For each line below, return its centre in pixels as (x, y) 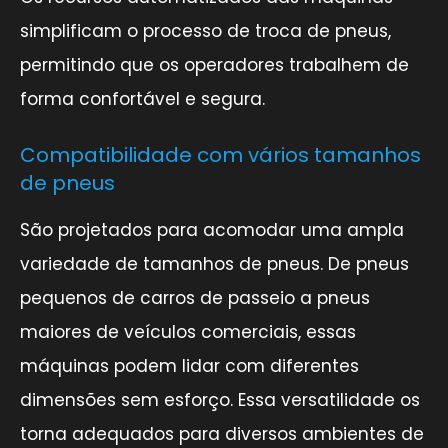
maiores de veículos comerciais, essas (188, 331)
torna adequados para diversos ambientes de (222, 433)
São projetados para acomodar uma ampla (212, 229)
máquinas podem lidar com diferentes (189, 365)
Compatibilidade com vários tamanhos (220, 154)
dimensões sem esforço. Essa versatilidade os (220, 399)
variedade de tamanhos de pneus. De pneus (214, 263)
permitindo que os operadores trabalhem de (214, 64)
